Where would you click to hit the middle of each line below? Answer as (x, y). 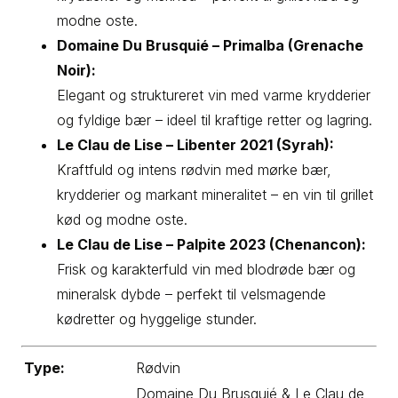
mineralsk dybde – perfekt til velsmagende (191, 295)
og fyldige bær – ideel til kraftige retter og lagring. (215, 120)
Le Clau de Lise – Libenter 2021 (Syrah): (195, 145)
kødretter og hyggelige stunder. (157, 319)
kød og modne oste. (122, 220)
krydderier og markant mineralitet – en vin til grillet (215, 195)
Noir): (76, 71)
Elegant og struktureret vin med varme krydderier (214, 96)
